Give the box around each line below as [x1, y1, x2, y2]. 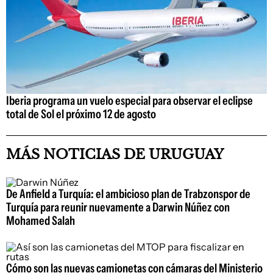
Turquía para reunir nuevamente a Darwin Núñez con [6, 199, 230, 214]
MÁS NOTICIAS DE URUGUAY [6, 146, 224, 163]
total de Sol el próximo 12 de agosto [6, 106, 156, 121]
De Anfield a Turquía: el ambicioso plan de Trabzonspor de [6, 186, 250, 201]
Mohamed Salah [6, 213, 75, 228]
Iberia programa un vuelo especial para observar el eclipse [6, 93, 253, 108]
